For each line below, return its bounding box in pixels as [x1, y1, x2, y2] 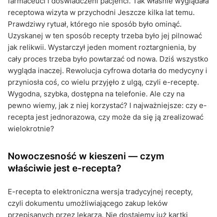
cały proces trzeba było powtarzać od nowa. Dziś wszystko [8, 54, 208, 63]
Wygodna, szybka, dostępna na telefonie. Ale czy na [8, 89, 185, 98]
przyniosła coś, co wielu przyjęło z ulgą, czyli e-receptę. [8, 77, 199, 87]
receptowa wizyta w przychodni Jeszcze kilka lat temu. [8, 7, 195, 17]
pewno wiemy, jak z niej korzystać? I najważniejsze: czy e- [8, 100, 207, 110]
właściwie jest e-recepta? [8, 162, 121, 174]
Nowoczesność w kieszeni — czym [8, 150, 164, 162]
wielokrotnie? [8, 124, 54, 133]
